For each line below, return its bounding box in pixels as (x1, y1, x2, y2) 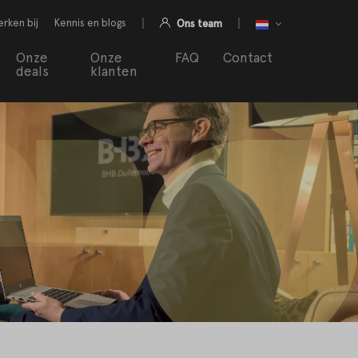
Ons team (173, 18, 222, 30)
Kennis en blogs (54, 17, 126, 29)
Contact (222, 50, 272, 66)
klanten (89, 63, 137, 80)
